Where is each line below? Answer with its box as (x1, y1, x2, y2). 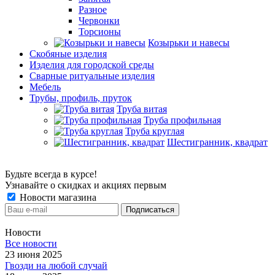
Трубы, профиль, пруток (29, 93, 132, 103)
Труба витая (117, 104, 167, 114)
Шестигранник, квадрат (167, 137, 268, 147)
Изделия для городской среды (29, 60, 154, 70)
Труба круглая (125, 126, 184, 136)
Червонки (79, 15, 120, 26)
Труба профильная (144, 115, 221, 125)
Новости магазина (17, 192, 96, 203)
